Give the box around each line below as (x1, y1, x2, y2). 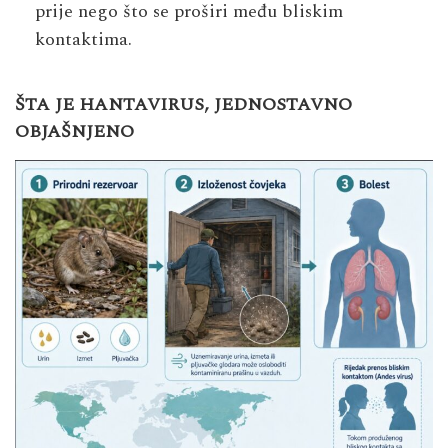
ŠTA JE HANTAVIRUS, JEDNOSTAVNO (15, 91, 352, 119)
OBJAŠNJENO (15, 118, 134, 146)
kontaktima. (35, 26, 132, 54)
